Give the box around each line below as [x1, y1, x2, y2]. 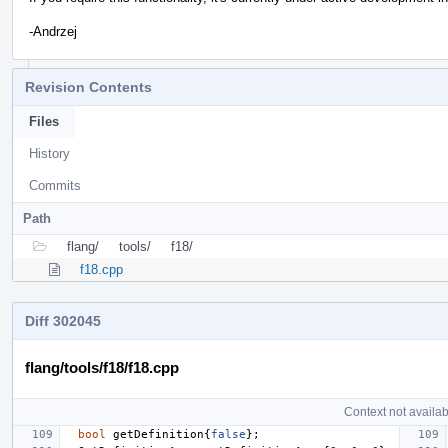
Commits [29, 177, 81, 193]
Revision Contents [25, 78, 152, 95]
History [29, 145, 70, 161]
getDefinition [113, 427, 204, 441]
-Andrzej [29, 23, 77, 39]
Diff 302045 [25, 312, 101, 329]
